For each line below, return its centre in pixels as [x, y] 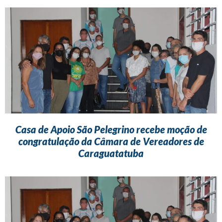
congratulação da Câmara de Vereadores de [111, 141]
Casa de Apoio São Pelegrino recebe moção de [111, 130]
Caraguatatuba [111, 153]
